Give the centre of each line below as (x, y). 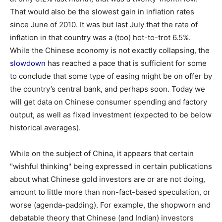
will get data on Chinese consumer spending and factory (109, 102)
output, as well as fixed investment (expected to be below (111, 115)
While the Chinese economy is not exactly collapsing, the (110, 50)
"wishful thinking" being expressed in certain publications (111, 166)
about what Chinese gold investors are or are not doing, (108, 179)
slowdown (28, 63)
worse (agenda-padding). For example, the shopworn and (110, 205)
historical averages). (45, 128)
